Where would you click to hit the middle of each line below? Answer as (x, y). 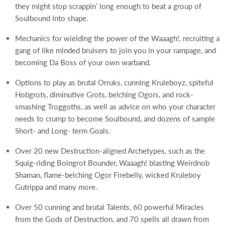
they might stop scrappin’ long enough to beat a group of (108, 6)
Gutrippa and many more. (56, 187)
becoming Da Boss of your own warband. (83, 62)
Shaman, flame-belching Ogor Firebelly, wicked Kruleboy (108, 175)
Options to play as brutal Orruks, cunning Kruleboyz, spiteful (114, 82)
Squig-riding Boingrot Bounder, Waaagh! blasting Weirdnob (112, 162)
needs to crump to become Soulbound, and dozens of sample (115, 118)
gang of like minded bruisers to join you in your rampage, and (116, 50)
